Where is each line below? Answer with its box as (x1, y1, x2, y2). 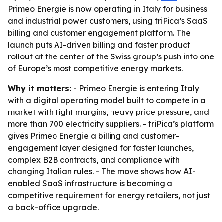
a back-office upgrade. (8, 202, 99, 212)
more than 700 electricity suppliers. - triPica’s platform (8, 119, 214, 129)
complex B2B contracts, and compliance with (8, 155, 180, 165)
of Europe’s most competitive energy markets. (8, 63, 183, 73)
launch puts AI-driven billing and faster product (8, 40, 190, 50)
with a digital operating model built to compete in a (8, 95, 206, 105)
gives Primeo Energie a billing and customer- (8, 131, 179, 141)
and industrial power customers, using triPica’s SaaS (8, 16, 208, 26)
